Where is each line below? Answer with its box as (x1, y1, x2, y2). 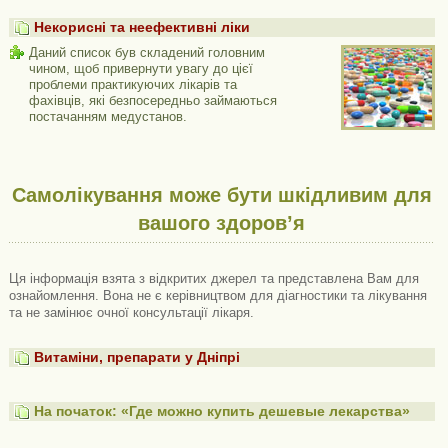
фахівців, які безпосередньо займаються (28, 93, 277, 108)
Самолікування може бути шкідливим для (11, 184, 432, 206)
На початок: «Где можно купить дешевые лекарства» (34, 403, 411, 419)
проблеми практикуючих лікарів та (28, 77, 237, 92)
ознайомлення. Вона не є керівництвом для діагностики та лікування (8, 288, 427, 303)
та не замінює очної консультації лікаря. (8, 305, 254, 320)
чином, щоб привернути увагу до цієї (28, 61, 253, 76)
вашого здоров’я (138, 212, 306, 234)
